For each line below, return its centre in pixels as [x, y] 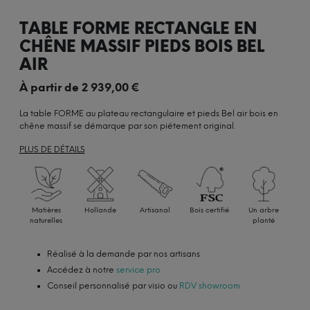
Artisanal [155, 210]
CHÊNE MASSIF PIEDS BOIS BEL [142, 47]
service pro [138, 270]
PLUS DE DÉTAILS [52, 150]
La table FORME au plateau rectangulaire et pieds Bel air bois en [148, 114]
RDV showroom [209, 286]
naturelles [46, 221]
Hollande [101, 210]
